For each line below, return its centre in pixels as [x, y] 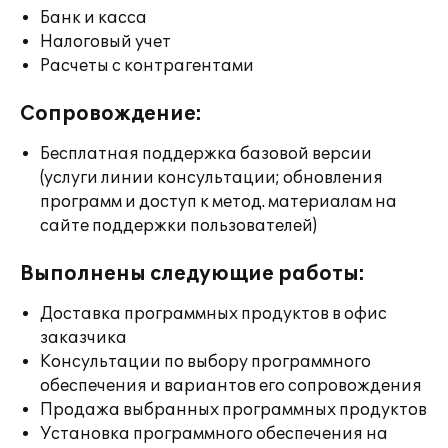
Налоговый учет [105, 42]
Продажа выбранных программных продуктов [233, 410]
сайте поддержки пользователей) [178, 226]
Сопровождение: [111, 114]
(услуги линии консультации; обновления [211, 178]
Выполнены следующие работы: [192, 274]
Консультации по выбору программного [205, 362]
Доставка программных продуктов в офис [213, 314]
